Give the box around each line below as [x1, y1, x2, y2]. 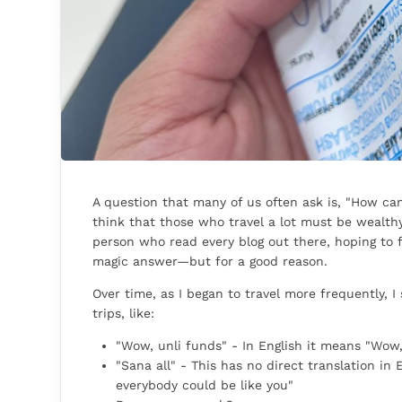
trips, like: [92, 306, 154, 321]
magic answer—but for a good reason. [92, 254, 328, 269]
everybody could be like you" [116, 378, 293, 393]
